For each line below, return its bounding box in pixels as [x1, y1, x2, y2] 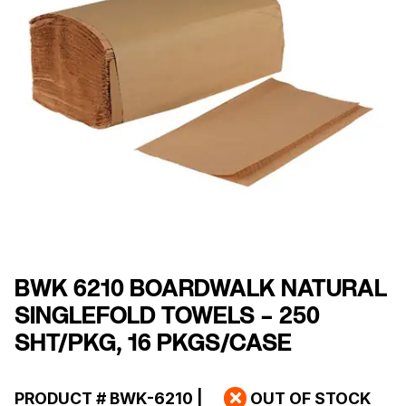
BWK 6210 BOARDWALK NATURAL [14, 278, 387, 301]
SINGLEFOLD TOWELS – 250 [14, 305, 320, 328]
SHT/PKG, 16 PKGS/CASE [14, 333, 292, 355]
